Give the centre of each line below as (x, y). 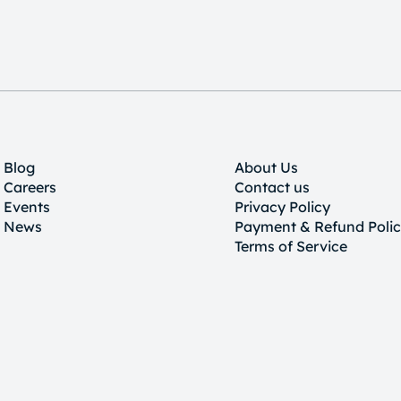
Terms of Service (291, 246)
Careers (30, 187)
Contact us (273, 187)
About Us (267, 167)
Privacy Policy (283, 207)
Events (26, 207)
